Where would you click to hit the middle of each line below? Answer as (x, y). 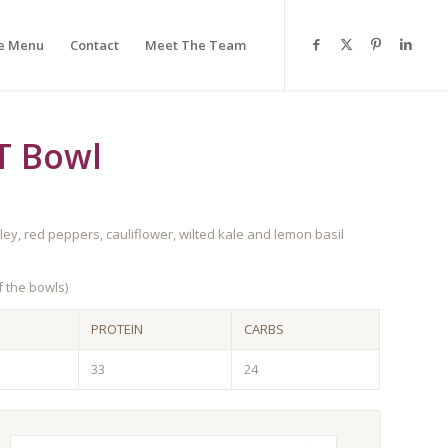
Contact (95, 45)
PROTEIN (117, 329)
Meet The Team (196, 45)
